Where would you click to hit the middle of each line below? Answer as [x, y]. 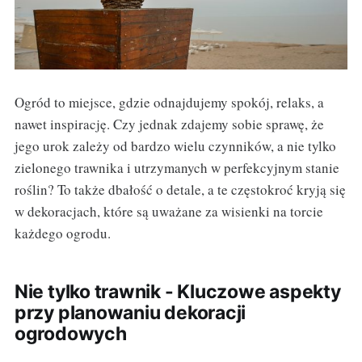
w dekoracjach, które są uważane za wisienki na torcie [168, 211]
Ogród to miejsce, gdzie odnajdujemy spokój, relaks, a [169, 102]
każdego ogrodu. [62, 233]
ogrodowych [70, 333]
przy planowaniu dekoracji [130, 312]
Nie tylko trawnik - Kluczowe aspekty [177, 291]
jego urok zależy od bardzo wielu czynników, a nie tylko [175, 145]
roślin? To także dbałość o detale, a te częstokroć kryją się [180, 189]
